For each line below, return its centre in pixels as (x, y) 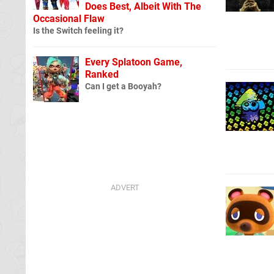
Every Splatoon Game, (134, 62)
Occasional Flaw (69, 18)
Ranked (102, 74)
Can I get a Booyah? (123, 86)
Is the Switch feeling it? (78, 31)
